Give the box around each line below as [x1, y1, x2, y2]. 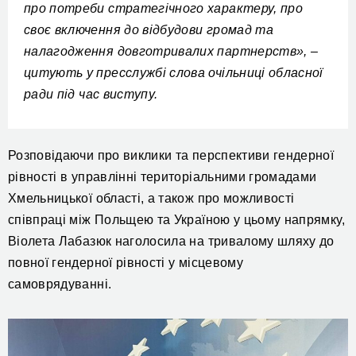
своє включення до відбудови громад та [24, 23, 273, 37]
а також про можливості [147, 192, 295, 206]
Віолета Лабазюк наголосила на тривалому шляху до [8, 234, 335, 249]
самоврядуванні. [8, 277, 112, 292]
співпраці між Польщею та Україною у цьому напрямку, [8, 213, 345, 227]
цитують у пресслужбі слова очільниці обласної [24, 66, 323, 80]
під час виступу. [53, 87, 158, 102]
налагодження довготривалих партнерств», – [24, 44, 319, 59]
